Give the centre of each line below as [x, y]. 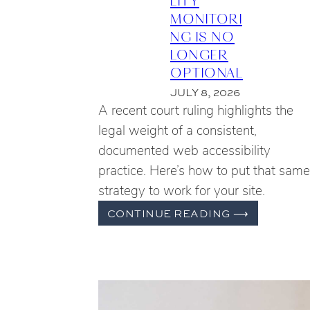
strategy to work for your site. [182, 191]
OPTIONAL [207, 72]
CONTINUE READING [170, 213]
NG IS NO [202, 36]
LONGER [199, 54]
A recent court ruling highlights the [196, 110]
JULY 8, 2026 [205, 93]
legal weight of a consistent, [177, 130]
